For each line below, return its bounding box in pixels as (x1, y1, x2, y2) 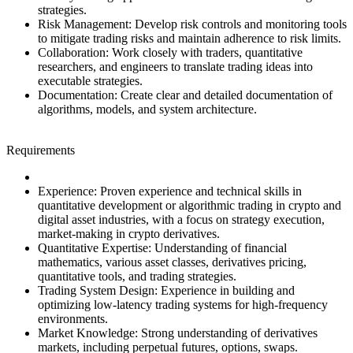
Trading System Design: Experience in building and (38, 283, 295, 297)
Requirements (6, 143, 75, 157)
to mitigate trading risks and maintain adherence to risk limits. (38, 31, 341, 45)
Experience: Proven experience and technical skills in (38, 184, 302, 198)
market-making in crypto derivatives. (38, 226, 220, 240)
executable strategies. (38, 73, 143, 87)
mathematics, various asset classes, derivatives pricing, (38, 255, 307, 269)
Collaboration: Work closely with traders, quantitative (38, 45, 303, 59)
